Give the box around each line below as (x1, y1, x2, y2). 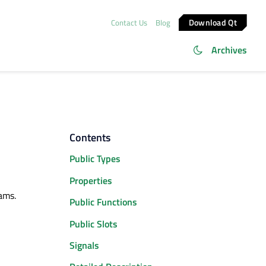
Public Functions (69, 195, 137, 210)
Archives (211, 43, 247, 57)
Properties (69, 173, 112, 188)
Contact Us (110, 16, 147, 28)
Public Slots (69, 216, 118, 231)
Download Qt (189, 15, 237, 28)
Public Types (69, 151, 121, 166)
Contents (69, 129, 110, 145)
